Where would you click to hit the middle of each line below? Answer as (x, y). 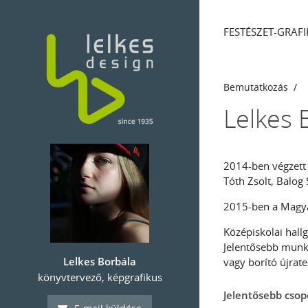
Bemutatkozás (256, 87)
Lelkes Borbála (100, 262)
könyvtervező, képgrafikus (100, 277)
